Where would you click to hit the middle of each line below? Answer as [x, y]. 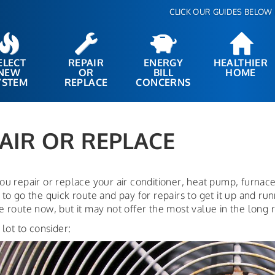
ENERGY [163, 63]
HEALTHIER [241, 63]
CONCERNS [163, 82]
